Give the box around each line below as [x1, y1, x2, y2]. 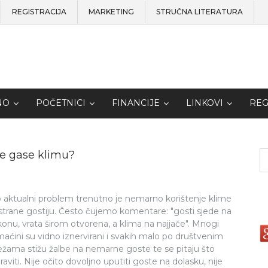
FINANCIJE [112, 98, 160, 109]
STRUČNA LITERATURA [156, 7, 243, 16]
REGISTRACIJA [12, 7, 66, 16]
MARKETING [89, 7, 134, 16]
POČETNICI [36, 98, 86, 109]
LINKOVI [186, 98, 223, 109]
